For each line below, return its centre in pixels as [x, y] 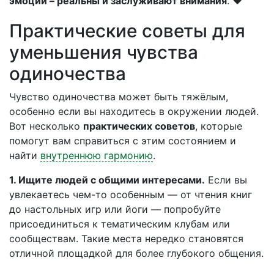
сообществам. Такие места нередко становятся [126, 239]
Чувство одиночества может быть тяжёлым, [119, 97]
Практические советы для [127, 31]
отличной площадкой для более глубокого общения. [136, 253]
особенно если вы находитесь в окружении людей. [134, 111]
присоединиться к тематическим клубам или [120, 224]
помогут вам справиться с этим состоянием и [123, 141]
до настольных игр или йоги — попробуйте [115, 209]
